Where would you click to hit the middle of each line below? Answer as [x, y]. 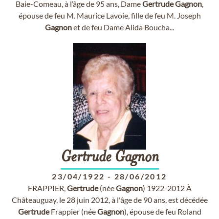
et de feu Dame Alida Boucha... [123, 27]
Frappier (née [73, 211]
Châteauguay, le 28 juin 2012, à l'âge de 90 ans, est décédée [109, 200]
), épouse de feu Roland [163, 211]
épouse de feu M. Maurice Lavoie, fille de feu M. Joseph [109, 15]
